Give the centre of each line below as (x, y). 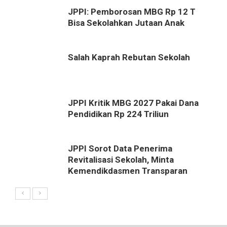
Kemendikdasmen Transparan (128, 171)
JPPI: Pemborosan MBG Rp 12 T (132, 11)
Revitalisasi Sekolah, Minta (121, 159)
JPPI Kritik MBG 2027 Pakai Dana (133, 103)
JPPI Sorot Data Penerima (120, 148)
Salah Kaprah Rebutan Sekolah (129, 57)
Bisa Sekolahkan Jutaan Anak (126, 23)
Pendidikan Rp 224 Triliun (118, 114)
